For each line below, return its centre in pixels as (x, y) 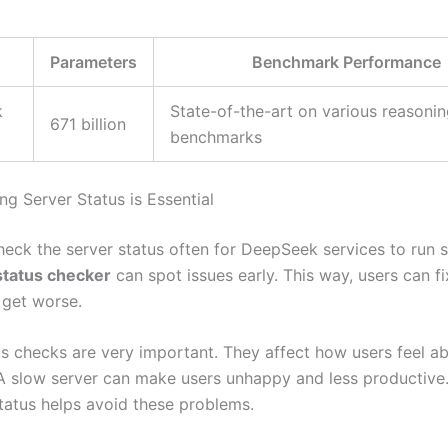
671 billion (88, 123)
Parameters (93, 61)
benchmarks (216, 136)
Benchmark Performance (346, 61)
